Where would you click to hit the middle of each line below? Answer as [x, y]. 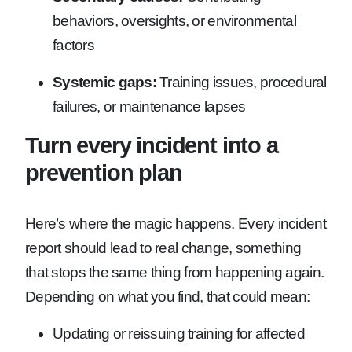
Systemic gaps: [104, 82]
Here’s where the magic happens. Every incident [176, 223]
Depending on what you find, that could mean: [168, 296]
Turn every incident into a [152, 145]
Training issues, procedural [241, 82]
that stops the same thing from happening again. [175, 272]
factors [73, 45]
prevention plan [104, 172]
